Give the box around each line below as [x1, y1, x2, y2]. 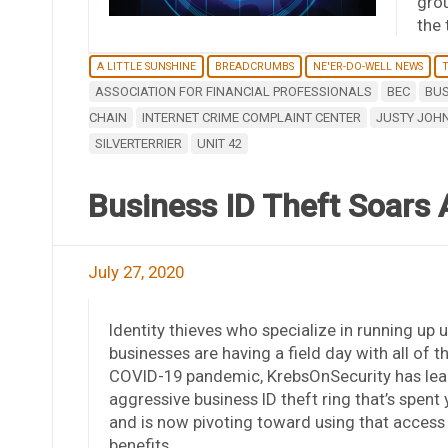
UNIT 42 [196, 135, 242, 151]
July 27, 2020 [87, 261, 184, 282]
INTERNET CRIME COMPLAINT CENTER [141, 109, 361, 125]
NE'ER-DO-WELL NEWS [312, 59, 423, 73]
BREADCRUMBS [214, 59, 294, 73]
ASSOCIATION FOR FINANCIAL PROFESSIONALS [94, 83, 372, 99]
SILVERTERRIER [94, 135, 182, 151]
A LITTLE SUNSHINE [96, 59, 196, 73]
